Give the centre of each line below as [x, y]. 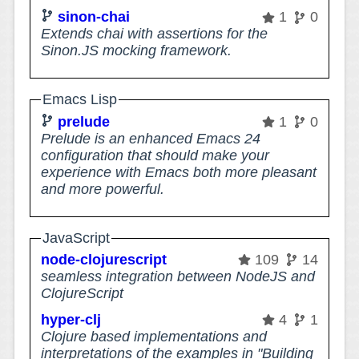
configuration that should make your [155, 155]
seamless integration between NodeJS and [178, 276]
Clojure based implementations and [154, 336]
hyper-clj [71, 319]
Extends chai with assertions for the [155, 34]
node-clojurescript [104, 259]
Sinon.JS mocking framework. [137, 51]
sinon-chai [94, 17]
